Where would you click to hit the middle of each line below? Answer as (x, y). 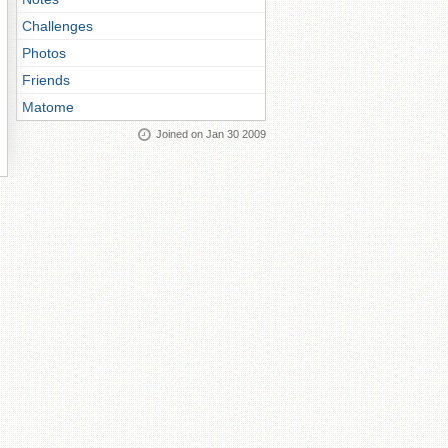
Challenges (57, 26)
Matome (48, 107)
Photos (44, 53)
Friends (46, 80)
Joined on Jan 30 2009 (211, 134)
